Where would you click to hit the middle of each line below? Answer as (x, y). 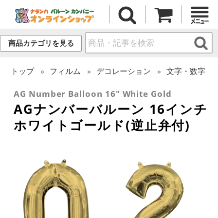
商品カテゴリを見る (41, 43)
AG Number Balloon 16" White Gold (93, 93)
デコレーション (124, 71)
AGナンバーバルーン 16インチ (111, 109)
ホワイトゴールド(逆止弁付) (102, 125)
